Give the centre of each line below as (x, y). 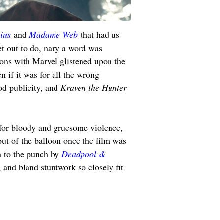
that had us (100, 34)
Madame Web (53, 34)
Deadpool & (85, 154)
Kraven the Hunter (95, 87)
